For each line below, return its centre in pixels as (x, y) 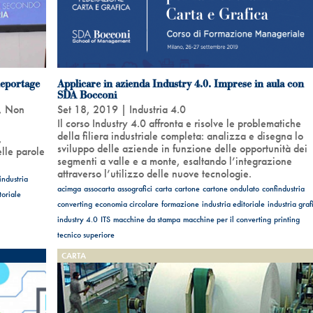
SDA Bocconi (87, 95)
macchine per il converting (227, 219)
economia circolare (126, 204)
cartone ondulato (231, 188)
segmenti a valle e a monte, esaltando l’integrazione (174, 161)
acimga (69, 188)
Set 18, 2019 (87, 109)
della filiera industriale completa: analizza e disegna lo (180, 136)
